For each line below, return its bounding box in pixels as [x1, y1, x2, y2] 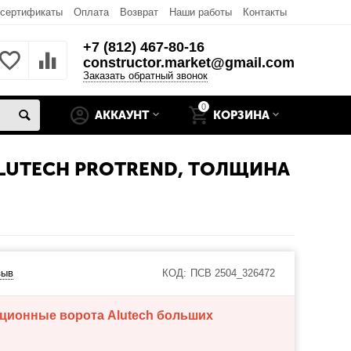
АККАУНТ [94, 108, 150, 122]
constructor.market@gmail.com [82, 54, 295, 71]
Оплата [73, 6, 109, 18]
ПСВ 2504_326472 [190, 267, 275, 279]
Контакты [242, 6, 287, 18]
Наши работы [168, 6, 232, 18]
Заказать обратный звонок [82, 69, 208, 81]
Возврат [119, 6, 158, 18]
